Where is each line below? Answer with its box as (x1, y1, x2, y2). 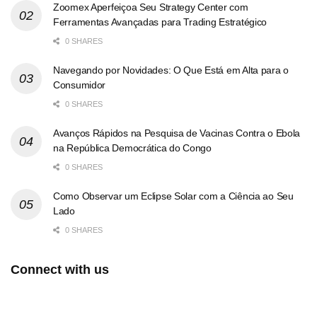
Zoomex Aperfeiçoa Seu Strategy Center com (53, 1, 248, 13)
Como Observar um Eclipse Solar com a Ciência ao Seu (53, 190, 294, 202)
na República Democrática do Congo (53, 142, 212, 154)
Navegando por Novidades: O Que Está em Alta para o (53, 64, 289, 76)
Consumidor (53, 79, 106, 91)
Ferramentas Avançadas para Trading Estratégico (53, 16, 267, 28)
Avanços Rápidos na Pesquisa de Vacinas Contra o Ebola (53, 127, 301, 139)
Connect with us (11, 263, 109, 277)
